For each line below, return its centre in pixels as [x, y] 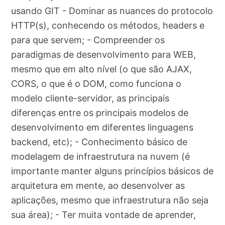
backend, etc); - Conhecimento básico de [99, 142]
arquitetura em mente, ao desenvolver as [98, 186]
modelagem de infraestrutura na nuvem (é [101, 157]
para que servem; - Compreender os [88, 40]
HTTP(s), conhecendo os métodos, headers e [108, 26]
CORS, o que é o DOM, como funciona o [96, 84]
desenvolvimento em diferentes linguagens [102, 128]
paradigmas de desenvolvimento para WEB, [104, 55]
